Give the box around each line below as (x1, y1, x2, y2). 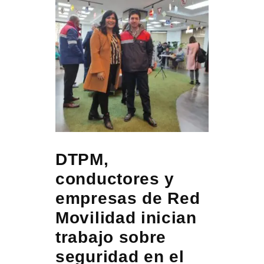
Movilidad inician (55, 208, 197, 227)
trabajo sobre (55, 227, 167, 246)
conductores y (55, 169, 175, 188)
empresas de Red (55, 189, 200, 207)
